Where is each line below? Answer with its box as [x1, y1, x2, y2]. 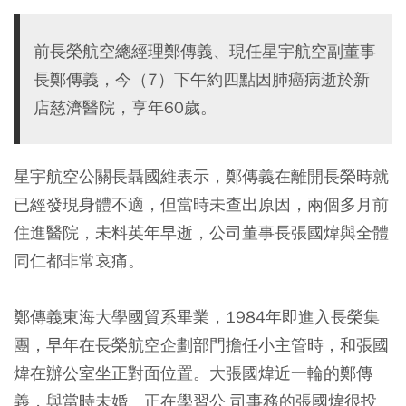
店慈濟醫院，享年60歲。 [34, 96, 217, 118]
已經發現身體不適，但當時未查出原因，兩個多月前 [14, 193, 389, 215]
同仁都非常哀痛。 [14, 249, 144, 271]
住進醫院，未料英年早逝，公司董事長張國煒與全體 [14, 221, 389, 243]
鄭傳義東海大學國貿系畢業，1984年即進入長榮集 [14, 305, 380, 327]
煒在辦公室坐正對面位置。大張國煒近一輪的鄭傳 [14, 362, 372, 383]
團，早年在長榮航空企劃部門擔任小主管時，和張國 [14, 333, 389, 355]
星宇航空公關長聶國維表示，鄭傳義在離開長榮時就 [14, 165, 389, 187]
